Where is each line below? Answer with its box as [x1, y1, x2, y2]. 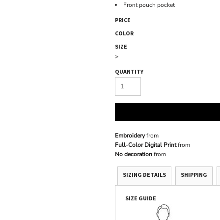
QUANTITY [115, 68, 143, 76]
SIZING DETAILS [123, 171, 166, 179]
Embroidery [115, 132, 145, 140]
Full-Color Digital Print [115, 141, 176, 149]
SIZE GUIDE [125, 194, 156, 202]
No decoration [115, 150, 152, 159]
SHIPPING [181, 171, 207, 179]
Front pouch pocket [123, 1, 175, 9]
